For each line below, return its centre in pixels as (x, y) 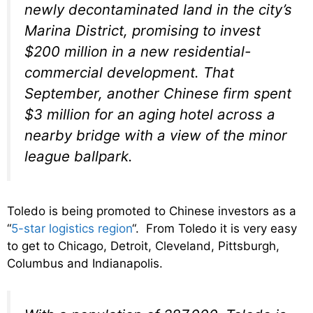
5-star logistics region (72, 229)
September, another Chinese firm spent (158, 94)
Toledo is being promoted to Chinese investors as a (152, 211)
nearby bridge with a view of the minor (156, 136)
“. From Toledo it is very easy (214, 229)
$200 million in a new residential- (138, 52)
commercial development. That (129, 73)
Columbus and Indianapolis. (85, 264)
